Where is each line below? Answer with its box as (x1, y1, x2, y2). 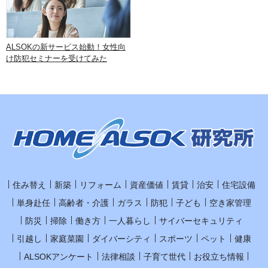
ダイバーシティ (92, 233, 151, 243)
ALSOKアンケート (24, 251, 93, 261)
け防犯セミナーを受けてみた (6, 53, 107, 63)
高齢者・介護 (59, 197, 109, 208)
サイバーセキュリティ (159, 215, 243, 226)
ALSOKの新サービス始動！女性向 (6, 42, 126, 51)
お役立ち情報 (194, 251, 244, 261)
